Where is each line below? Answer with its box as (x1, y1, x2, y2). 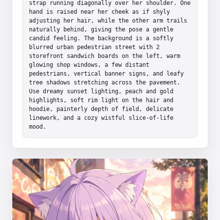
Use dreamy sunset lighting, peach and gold (29, 87, 173, 95)
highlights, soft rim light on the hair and (29, 96, 173, 104)
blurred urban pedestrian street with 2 (29, 43, 160, 51)
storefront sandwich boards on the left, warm (29, 52, 180, 59)
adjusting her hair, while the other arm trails (29, 17, 187, 24)
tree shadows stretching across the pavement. (29, 79, 180, 86)
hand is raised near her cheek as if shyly (29, 8, 170, 15)
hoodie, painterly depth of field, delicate (29, 105, 173, 112)
